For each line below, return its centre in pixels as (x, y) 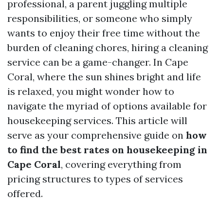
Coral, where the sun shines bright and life (104, 77)
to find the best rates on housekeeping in (107, 150)
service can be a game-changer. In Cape (98, 62)
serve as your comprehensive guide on (97, 135)
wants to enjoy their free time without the (104, 33)
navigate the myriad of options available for (107, 106)
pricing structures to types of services (95, 179)
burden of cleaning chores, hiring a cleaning (108, 47)
